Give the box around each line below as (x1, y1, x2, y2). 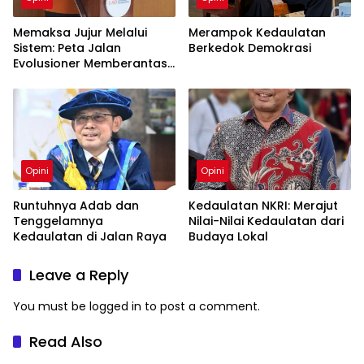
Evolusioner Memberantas (13, 54, 167, 71)
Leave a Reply (29, 265, 128, 286)
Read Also (29, 331, 102, 353)
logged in (89, 298, 141, 315)
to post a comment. (141, 298, 260, 315)
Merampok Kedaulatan (188, 24, 326, 41)
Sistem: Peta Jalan (13, 39, 121, 56)
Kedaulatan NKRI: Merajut (188, 197, 338, 214)
